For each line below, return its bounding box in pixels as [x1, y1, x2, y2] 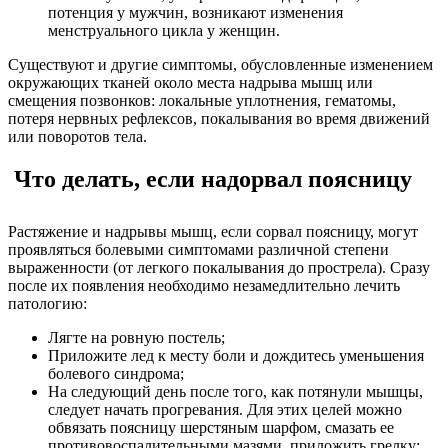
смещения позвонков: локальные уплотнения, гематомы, [8, 91, 396, 109]
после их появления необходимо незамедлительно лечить [8, 276, 400, 294]
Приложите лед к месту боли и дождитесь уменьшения [48, 346, 424, 364]
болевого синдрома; [48, 364, 184, 382]
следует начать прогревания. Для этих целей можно [48, 400, 402, 418]
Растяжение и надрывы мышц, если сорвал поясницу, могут [8, 222, 418, 240]
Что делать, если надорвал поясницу [8, 165, 412, 192]
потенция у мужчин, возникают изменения [48, 3, 343, 21]
